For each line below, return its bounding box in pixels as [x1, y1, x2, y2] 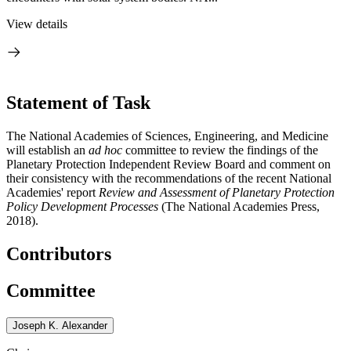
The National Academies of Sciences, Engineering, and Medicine [6, 128, 328, 143]
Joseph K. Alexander [13, 319, 107, 331]
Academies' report [6, 185, 99, 199]
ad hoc [89, 143, 122, 157]
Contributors [6, 243, 111, 264]
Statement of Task [6, 92, 150, 113]
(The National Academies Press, [158, 199, 320, 213]
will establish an [6, 143, 89, 157]
